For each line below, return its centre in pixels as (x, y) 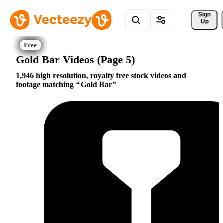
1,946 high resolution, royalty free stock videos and (101, 76)
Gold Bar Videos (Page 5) (75, 59)
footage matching (46, 85)
